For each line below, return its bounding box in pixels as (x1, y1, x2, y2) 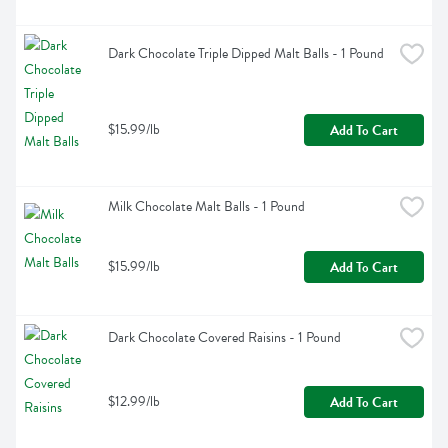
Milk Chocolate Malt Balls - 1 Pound (108, 196, 305, 218)
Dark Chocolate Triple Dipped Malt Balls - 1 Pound (108, 43, 384, 65)
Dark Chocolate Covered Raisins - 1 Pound (108, 327, 341, 349)
